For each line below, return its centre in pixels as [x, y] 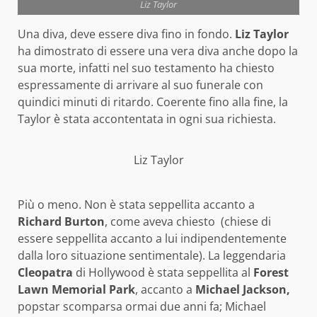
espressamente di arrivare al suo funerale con [140, 85]
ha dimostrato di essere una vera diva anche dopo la [158, 51]
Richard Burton [61, 221]
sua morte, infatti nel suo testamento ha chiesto [146, 68]
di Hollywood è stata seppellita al [165, 272]
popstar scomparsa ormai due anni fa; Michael [142, 306]
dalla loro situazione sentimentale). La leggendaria [152, 255]
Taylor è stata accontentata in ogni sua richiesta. [147, 119]
